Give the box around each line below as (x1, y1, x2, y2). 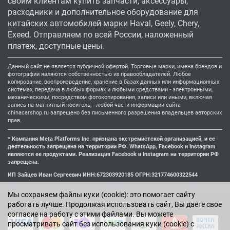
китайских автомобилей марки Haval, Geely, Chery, (8, 18, 199, 29)
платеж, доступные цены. (8, 41, 104, 51)
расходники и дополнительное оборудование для (8, 7, 198, 17)
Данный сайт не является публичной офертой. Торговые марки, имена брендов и (8, 63, 222, 70)
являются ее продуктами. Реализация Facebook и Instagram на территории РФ (8, 151, 219, 158)
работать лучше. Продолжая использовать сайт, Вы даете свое (8, 200, 222, 208)
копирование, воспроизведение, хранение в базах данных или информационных (8, 79, 219, 86)
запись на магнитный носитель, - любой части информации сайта (8, 102, 181, 109)
